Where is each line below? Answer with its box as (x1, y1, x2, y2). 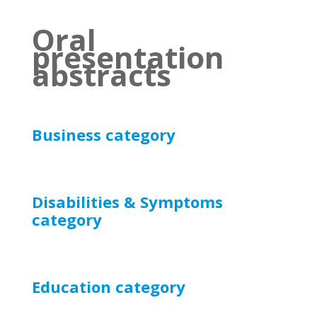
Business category (31, 124, 175, 145)
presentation (31, 37, 224, 77)
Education (31, 276, 115, 297)
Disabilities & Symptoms (31, 191, 223, 212)
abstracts (31, 54, 171, 95)
